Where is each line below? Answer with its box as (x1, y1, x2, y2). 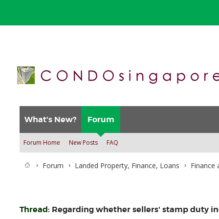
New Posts (69, 138, 98, 147)
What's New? (24, 114, 76, 125)
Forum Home (23, 138, 60, 147)
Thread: (20, 204, 52, 215)
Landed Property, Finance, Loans (75, 160, 179, 170)
